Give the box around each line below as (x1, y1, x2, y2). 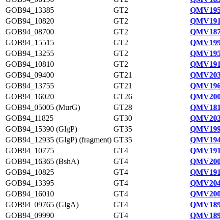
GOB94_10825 (5, 168, 54, 176)
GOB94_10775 (5, 146, 54, 155)
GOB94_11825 (5, 114, 54, 122)
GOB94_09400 (5, 71, 54, 79)
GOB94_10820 (5, 17, 54, 25)
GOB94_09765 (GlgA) (5, 200, 79, 209)
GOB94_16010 (5, 190, 54, 198)
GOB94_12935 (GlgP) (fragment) (5, 136, 111, 144)
